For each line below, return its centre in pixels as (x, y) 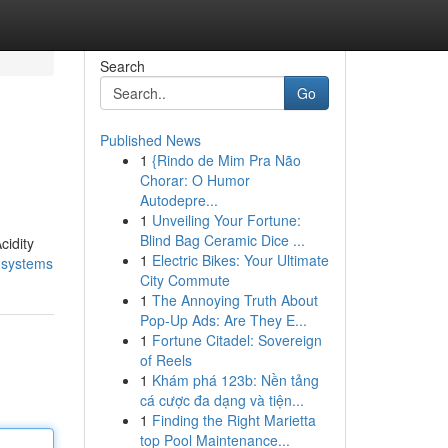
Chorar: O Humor (194, 180)
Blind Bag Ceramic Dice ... (222, 240)
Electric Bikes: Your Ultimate (240, 260)
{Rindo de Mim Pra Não (226, 160)
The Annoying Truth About (234, 300)
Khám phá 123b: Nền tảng (235, 380)
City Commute (184, 280)
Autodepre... (178, 200)
